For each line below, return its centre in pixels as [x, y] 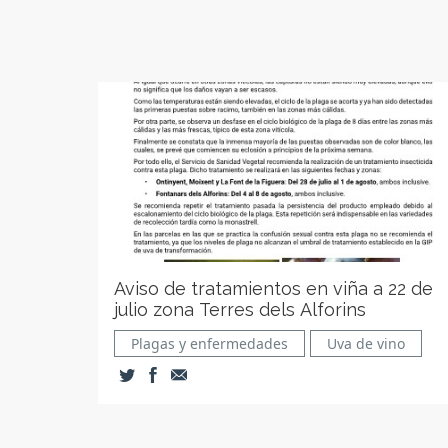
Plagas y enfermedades [209, 343]
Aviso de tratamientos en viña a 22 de [273, 288]
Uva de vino [366, 343]
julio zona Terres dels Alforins [240, 309]
